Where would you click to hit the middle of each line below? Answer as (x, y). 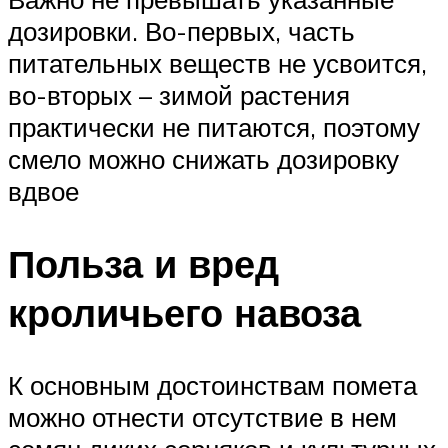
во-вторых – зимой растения (179, 94)
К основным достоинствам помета (212, 384)
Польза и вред (143, 263)
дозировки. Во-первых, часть (181, 30)
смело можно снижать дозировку (203, 158)
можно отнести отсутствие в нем (202, 416)
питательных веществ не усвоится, (217, 62)
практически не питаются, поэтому (214, 126)
